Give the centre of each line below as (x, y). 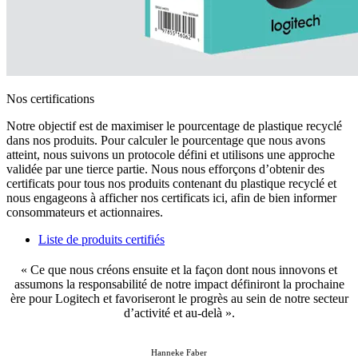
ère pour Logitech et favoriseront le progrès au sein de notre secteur (179, 298)
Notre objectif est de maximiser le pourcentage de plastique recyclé (174, 126)
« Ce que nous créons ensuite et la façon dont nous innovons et (179, 269)
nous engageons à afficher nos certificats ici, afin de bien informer (171, 198)
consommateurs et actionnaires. (85, 213)
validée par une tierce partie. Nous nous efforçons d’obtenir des (165, 169)
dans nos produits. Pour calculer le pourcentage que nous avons (166, 141)
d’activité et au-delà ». (179, 312)
